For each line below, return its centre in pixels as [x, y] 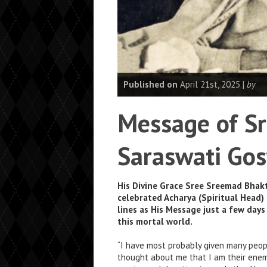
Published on [150, 84]
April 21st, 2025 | [212, 84]
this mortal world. [155, 221]
